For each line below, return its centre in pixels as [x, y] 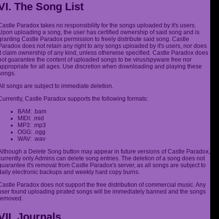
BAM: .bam [32, 112]
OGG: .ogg [32, 132]
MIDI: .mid [31, 119]
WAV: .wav [32, 139]
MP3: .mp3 [32, 125]
